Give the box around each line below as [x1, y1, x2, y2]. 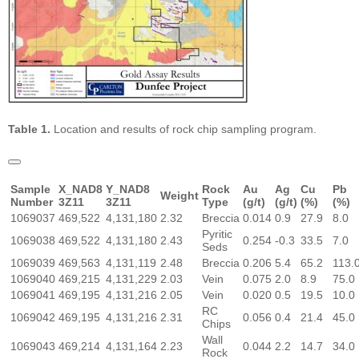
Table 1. [8, 122, 50, 135]
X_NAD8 [58, 182, 103, 196]
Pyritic [202, 227, 232, 240]
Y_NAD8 [106, 182, 150, 196]
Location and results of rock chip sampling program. [50, 122, 317, 135]
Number [10, 195, 53, 208]
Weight [160, 188, 199, 202]
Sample [10, 182, 50, 196]
